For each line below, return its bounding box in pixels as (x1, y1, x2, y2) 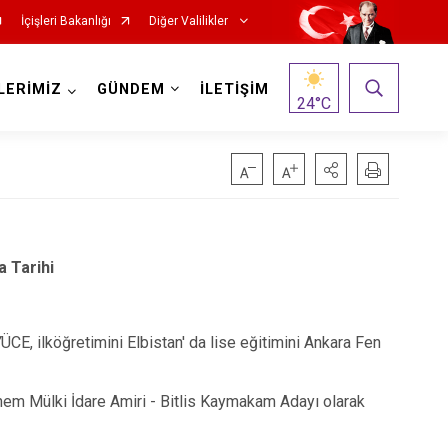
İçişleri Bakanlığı (20, 14, 111, 28)
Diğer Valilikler (148, 14, 231, 28)
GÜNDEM (96, 81, 165, 98)
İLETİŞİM (199, 81, 269, 98)
